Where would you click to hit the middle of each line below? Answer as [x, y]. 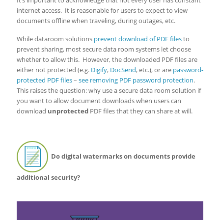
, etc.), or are [154, 70]
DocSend [123, 70]
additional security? [48, 178]
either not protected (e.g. [54, 70]
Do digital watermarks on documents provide [122, 156]
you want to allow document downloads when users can [99, 101]
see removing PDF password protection [136, 80]
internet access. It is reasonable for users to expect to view [102, 10]
